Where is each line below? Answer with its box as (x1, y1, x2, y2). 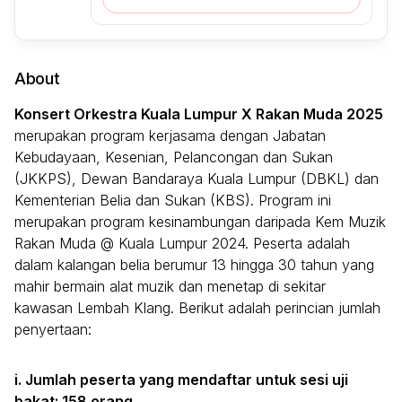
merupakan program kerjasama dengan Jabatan (14, 127, 326, 145)
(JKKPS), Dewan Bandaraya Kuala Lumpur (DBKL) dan (14, 170, 379, 188)
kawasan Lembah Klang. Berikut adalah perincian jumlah (14, 299, 380, 318)
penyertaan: (14, 320, 92, 339)
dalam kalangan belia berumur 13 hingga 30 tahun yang (14, 256, 374, 275)
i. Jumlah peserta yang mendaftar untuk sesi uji (14, 371, 348, 389)
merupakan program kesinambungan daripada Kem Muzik (14, 213, 386, 232)
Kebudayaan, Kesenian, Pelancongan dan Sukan (14, 148, 333, 167)
